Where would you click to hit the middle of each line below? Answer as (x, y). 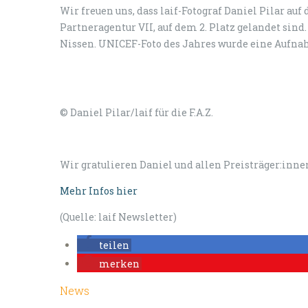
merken (119, 264)
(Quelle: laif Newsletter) (118, 217)
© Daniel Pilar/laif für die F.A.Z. (136, 112)
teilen (114, 245)
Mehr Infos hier (99, 191)
